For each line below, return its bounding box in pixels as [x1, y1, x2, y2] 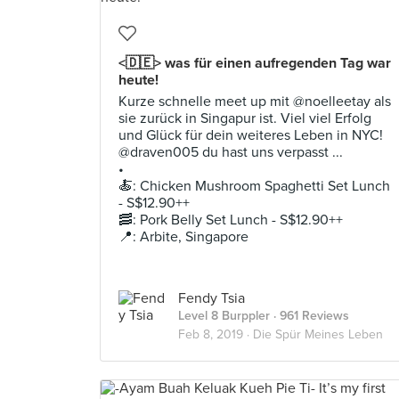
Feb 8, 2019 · [178, 327, 253, 342]
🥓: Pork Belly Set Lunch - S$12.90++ [118, 211, 343, 229]
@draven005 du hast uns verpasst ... [118, 143, 343, 161]
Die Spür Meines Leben [253, 327, 383, 342]
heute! [118, 71, 159, 89]
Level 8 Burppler [178, 308, 270, 323]
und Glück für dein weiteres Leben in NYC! [118, 126, 383, 144]
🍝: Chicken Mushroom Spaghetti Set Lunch [118, 177, 390, 195]
